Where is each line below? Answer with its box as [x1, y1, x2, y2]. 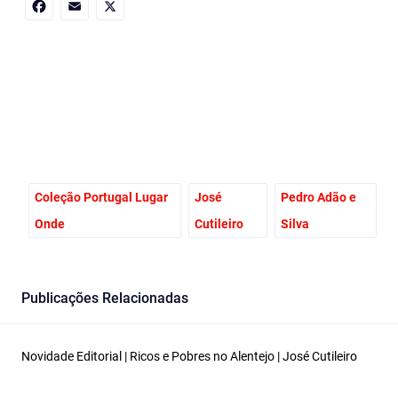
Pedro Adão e [280, 190, 356, 205]
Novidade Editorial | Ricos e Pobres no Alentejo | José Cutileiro [21, 349, 357, 364]
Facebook [26, 18, 148, 52]
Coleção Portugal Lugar [35, 190, 168, 205]
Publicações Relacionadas [21, 290, 188, 307]
